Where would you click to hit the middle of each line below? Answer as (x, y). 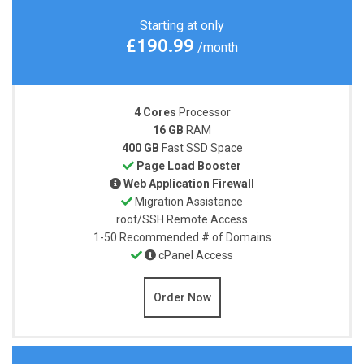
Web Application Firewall (189, 183)
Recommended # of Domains (195, 237)
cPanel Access (196, 255)
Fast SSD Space (202, 147)
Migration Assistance (189, 201)
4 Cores (155, 112)
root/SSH (141, 219)
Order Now (182, 297)
